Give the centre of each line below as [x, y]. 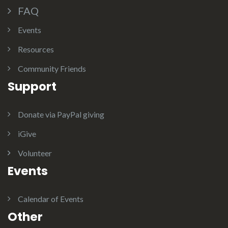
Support [32, 87]
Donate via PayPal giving [61, 114]
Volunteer [35, 153]
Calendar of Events [51, 199]
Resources [36, 49]
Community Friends [52, 68]
